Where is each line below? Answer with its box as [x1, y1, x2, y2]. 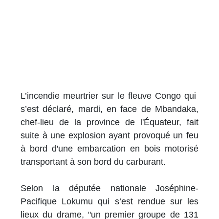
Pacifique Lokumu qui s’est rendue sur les [21, 197, 198, 207]
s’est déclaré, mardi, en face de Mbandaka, [21, 104, 198, 114]
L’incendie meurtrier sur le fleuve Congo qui [21, 91, 198, 101]
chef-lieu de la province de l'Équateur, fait [21, 117, 198, 128]
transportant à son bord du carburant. [21, 157, 166, 167]
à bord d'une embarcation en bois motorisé [21, 144, 198, 154]
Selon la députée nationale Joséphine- [21, 183, 198, 194]
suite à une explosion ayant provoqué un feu [21, 131, 198, 141]
